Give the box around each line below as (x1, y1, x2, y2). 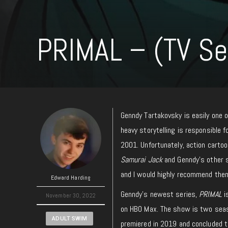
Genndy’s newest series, (120, 189, 199, 199)
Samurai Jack (120, 154, 162, 165)
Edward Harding (50, 174, 91, 182)
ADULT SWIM (52, 215, 88, 222)
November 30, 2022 (46, 191, 96, 199)
